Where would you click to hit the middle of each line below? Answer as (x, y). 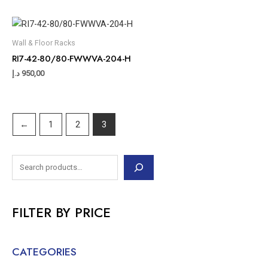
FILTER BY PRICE (61, 212)
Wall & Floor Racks (44, 42)
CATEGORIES (44, 252)
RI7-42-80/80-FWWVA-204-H (71, 58)
